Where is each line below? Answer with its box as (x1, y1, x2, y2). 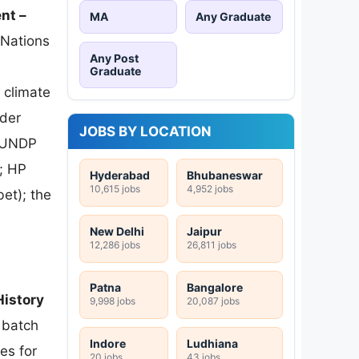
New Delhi (90, 224, 144, 238)
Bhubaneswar (187, 167, 263, 182)
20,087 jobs (187, 294, 240, 307)
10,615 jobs (90, 182, 140, 195)
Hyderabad (90, 167, 150, 182)
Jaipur (187, 224, 222, 238)
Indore (90, 336, 126, 350)
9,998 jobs (90, 294, 135, 307)
